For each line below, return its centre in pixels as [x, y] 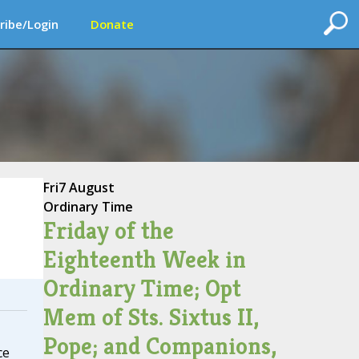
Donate [112, 24]
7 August [86, 188]
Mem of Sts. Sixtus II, [151, 317]
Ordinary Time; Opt [142, 288]
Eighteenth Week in [144, 260]
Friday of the [108, 231]
